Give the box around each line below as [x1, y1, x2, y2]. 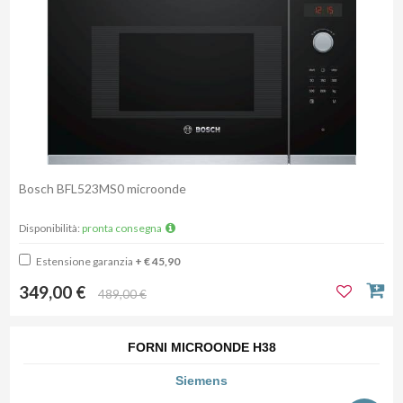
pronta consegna [82, 221, 164, 236]
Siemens [175, 373, 228, 389]
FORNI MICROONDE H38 [127, 340, 276, 355]
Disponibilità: [19, 221, 82, 236]
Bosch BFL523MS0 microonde [19, 181, 189, 197]
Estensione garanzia [34, 255, 135, 269]
